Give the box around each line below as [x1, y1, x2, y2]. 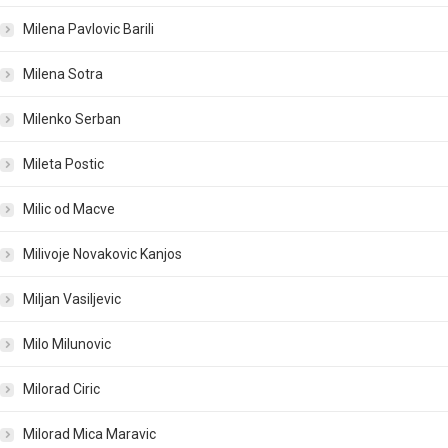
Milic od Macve [23, 201, 115, 218]
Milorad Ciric [23, 381, 100, 398]
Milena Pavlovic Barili [23, 21, 154, 38]
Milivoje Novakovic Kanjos [23, 246, 182, 263]
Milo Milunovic [23, 336, 111, 353]
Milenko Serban [23, 111, 121, 128]
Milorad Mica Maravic [23, 426, 156, 443]
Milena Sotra [23, 66, 103, 83]
